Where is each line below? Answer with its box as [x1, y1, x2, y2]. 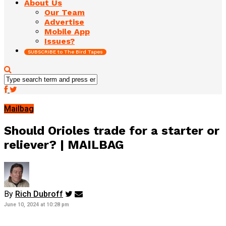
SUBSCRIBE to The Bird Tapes [28, 48, 103, 54]
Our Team [44, 7, 85, 17]
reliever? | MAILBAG [4, 137, 124, 152]
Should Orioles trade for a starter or [4, 123, 219, 138]
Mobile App [44, 26, 90, 36]
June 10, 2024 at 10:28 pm [4, 201, 69, 208]
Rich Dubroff [15, 189, 63, 199]
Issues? [44, 36, 75, 46]
